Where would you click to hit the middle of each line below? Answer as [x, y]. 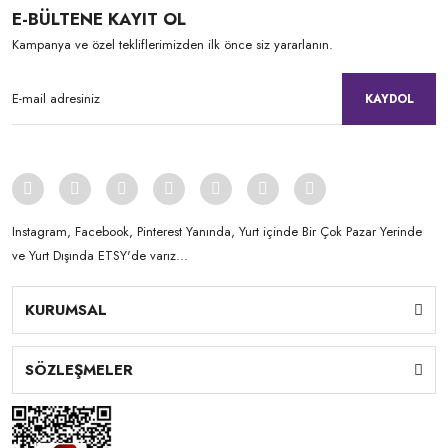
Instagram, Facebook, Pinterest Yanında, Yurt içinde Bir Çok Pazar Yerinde [217, 231]
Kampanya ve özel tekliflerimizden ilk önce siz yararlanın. [172, 44]
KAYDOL [389, 99]
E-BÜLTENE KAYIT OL [99, 19]
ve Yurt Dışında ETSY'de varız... [100, 255]
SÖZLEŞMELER [79, 370]
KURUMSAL [66, 310]
